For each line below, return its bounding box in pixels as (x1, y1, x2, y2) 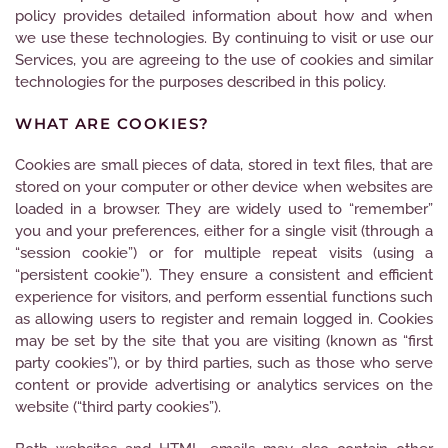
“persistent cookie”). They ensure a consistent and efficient (15, 266, 433, 284)
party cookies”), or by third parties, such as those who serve (15, 354, 433, 372)
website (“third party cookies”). (15, 398, 221, 416)
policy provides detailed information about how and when (15, 7, 433, 25)
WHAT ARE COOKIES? (15, 114, 210, 133)
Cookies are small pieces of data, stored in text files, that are (15, 156, 433, 174)
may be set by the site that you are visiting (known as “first (15, 332, 433, 350)
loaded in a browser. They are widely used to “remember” (15, 200, 433, 218)
